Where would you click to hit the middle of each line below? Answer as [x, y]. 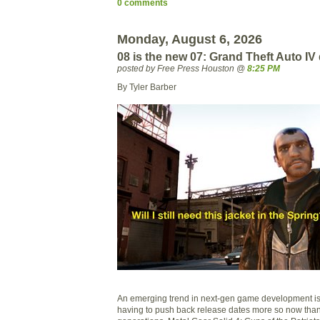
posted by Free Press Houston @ [182, 68]
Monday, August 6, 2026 [190, 39]
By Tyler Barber [147, 86]
